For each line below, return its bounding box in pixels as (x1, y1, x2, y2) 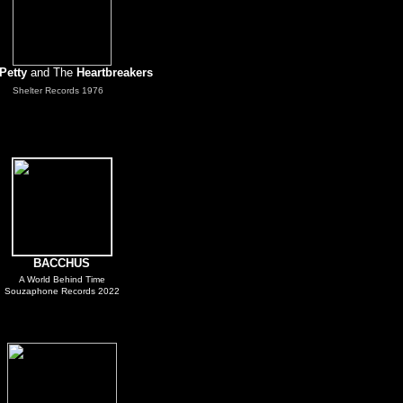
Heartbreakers (76, 66, 153, 79)
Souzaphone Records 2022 (4, 286, 120, 296)
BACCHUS (33, 256, 90, 270)
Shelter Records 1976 (12, 85, 103, 95)
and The (30, 66, 76, 79)
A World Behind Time (18, 274, 105, 284)
